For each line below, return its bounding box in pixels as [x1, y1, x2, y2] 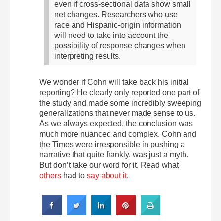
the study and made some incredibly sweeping [39, 98, 201, 107]
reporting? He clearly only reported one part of [39, 88, 199, 97]
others [39, 171, 61, 180]
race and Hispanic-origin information [54, 20, 181, 29]
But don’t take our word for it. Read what [39, 160, 179, 169]
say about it [87, 171, 127, 180]
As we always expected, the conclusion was [39, 119, 193, 128]
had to [61, 171, 87, 180]
